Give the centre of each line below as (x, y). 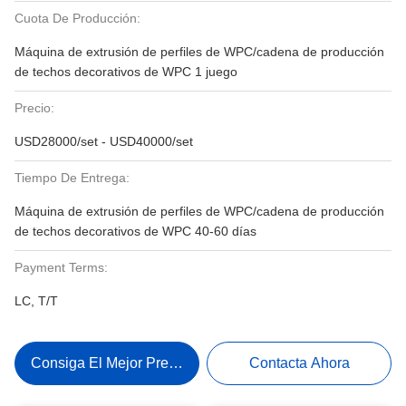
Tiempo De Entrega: (72, 178)
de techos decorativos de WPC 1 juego (126, 72)
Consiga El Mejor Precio (109, 363)
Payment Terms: (61, 267)
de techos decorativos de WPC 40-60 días (135, 231)
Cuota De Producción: (77, 18)
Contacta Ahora (299, 363)
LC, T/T (36, 301)
